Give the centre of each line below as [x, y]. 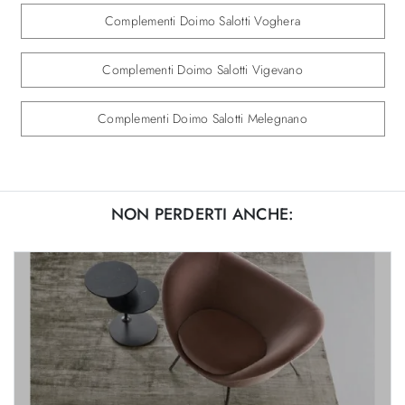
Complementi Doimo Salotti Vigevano [202, 69]
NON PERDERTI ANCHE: [202, 214]
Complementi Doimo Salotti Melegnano [202, 118]
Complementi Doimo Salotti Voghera [202, 20]
